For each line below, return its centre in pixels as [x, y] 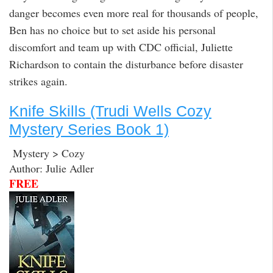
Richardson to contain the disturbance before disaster [126, 64]
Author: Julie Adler [51, 168]
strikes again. [38, 81]
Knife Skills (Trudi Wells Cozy [110, 111]
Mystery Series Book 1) [89, 129]
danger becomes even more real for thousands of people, [134, 12]
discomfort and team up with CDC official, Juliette [121, 47]
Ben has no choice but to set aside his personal [112, 30]
